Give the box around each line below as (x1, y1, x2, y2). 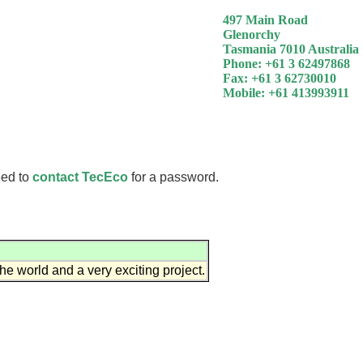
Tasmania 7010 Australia (223, 42, 359, 56)
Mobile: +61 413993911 (223, 86, 349, 100)
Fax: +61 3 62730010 (223, 71, 336, 85)
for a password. (128, 169, 219, 184)
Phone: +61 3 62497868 (223, 57, 350, 70)
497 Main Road (223, 13, 308, 27)
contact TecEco (32, 169, 128, 184)
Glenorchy (223, 28, 280, 41)
